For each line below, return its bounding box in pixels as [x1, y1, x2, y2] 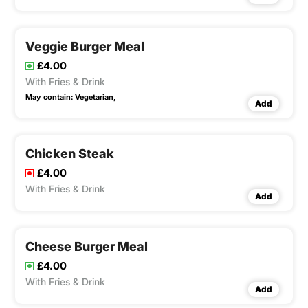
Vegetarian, [75, 92, 115, 102]
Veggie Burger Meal [25, 39, 144, 54]
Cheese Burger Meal [25, 239, 148, 254]
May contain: [25, 92, 73, 102]
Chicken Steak [25, 146, 114, 162]
